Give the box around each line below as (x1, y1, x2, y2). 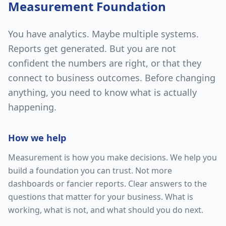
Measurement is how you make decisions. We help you (8, 152, 217, 163)
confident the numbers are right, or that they (8, 57, 201, 69)
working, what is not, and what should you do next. (8, 204, 203, 215)
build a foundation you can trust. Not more (8, 165, 172, 176)
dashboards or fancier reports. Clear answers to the (8, 178, 207, 189)
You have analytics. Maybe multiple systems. (8, 28, 199, 40)
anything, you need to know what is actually (8, 86, 197, 98)
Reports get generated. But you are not (8, 42, 176, 54)
